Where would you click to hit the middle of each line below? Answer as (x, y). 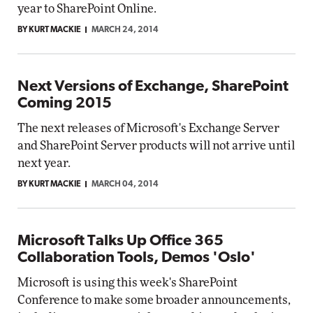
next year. (44, 163)
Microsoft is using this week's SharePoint (128, 283)
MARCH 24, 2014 (125, 30)
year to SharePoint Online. (87, 9)
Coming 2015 (65, 104)
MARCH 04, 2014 (125, 184)
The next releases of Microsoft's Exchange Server (148, 128)
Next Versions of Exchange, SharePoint (153, 87)
